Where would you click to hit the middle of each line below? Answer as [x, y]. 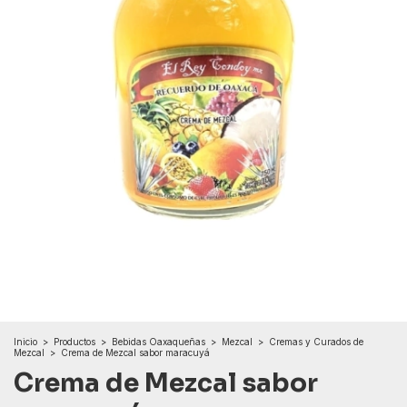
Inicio [25, 342]
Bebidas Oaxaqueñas [159, 342]
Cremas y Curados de [316, 342]
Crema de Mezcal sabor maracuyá [135, 353]
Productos [74, 342]
